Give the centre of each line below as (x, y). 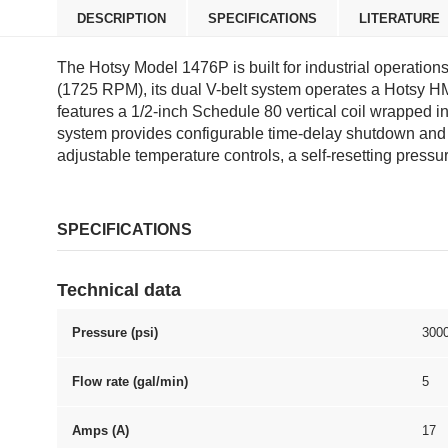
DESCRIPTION (121, 18)
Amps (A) (100, 430)
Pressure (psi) (115, 332)
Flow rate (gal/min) (130, 381)
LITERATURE (399, 18)
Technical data (119, 290)
